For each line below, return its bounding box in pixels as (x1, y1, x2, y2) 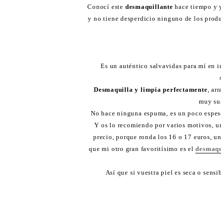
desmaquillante (125, 2, 173, 10)
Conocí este (87, 2, 125, 10)
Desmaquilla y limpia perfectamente (94, 85, 208, 93)
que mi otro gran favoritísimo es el (89, 145, 196, 152)
